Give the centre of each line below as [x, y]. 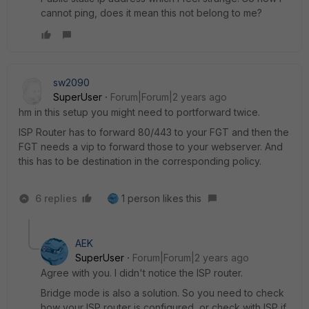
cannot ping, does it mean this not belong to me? [151, 13]
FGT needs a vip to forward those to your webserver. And [151, 147]
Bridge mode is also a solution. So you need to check [162, 293]
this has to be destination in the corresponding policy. [140, 161]
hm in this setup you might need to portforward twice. [139, 112]
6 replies [56, 199]
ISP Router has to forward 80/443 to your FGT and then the [154, 132]
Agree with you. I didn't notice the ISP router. [142, 273]
